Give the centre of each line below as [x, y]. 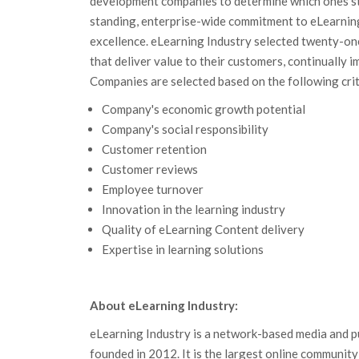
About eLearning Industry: [164, 305]
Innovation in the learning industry [194, 209]
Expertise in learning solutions [183, 249]
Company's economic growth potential [204, 109]
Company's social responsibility [185, 129]
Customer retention [154, 149]
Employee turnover [153, 189]
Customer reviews [150, 169]
